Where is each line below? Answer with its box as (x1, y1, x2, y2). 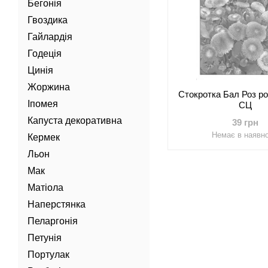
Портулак (28, 249, 69, 260)
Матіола (28, 182, 63, 193)
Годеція (28, 48, 62, 59)
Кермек (28, 132, 60, 142)
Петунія (28, 233, 62, 243)
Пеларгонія (28, 216, 78, 226)
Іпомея (28, 99, 58, 109)
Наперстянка (28, 199, 86, 209)
